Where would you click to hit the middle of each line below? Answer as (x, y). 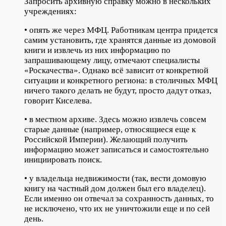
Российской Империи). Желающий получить (106, 139)
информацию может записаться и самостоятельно (117, 150)
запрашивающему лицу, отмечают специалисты (112, 60)
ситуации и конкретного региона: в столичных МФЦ (121, 80)
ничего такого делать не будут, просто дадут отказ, (118, 91)
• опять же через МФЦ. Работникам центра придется (121, 30)
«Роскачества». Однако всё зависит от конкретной (116, 70)
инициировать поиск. (63, 160)
